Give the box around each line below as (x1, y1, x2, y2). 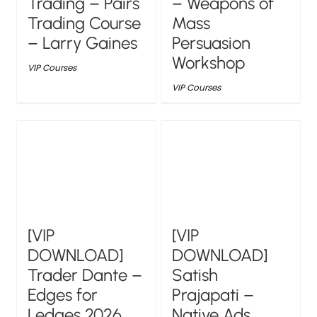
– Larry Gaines (28, 33, 138, 54)
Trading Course (28, 13, 142, 34)
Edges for (28, 284, 98, 306)
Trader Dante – (28, 265, 143, 286)
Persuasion (172, 33, 251, 54)
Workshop (172, 52, 246, 74)
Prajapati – (172, 284, 255, 306)
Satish (172, 265, 219, 286)
